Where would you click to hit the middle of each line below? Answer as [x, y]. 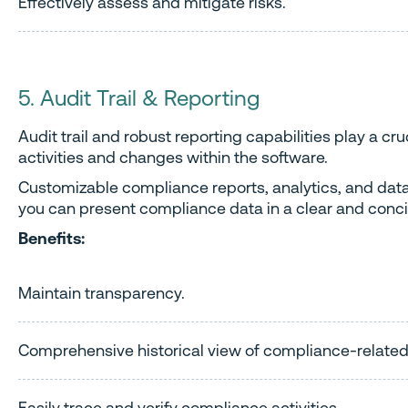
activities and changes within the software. [175, 157]
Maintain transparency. [102, 292]
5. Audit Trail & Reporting [139, 98]
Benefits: [51, 238]
